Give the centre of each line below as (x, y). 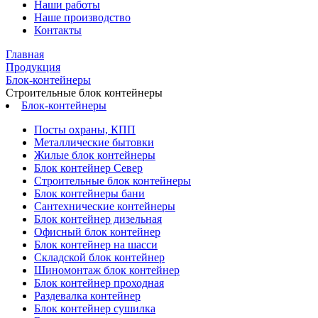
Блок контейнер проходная (99, 283)
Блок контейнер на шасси (96, 245)
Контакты (58, 30)
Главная (25, 54)
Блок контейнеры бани (89, 193)
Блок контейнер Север (88, 168)
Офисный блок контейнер (97, 232)
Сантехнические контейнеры (105, 206)
